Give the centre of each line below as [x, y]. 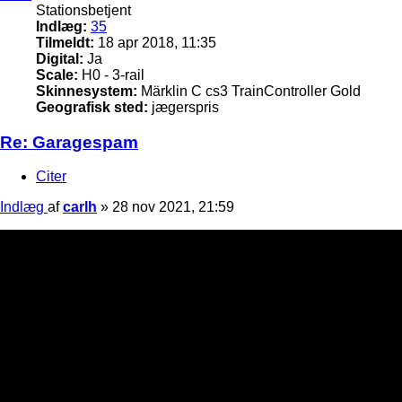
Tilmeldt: [65, 42]
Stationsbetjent [83, 10]
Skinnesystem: [87, 91]
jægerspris [184, 107]
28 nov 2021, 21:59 [173, 207]
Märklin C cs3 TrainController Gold [249, 91]
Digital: [60, 58]
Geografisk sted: [92, 107]
